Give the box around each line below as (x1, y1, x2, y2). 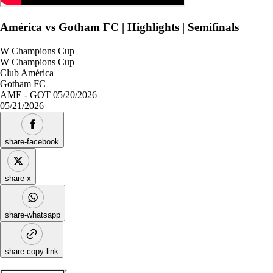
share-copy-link (5, 246, 58, 256)
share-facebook (5, 136, 59, 146)
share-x (5, 173, 31, 183)
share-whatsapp (5, 210, 60, 219)
